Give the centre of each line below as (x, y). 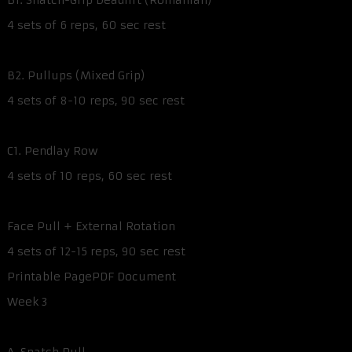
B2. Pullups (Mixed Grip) (76, 76)
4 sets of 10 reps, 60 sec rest (90, 176)
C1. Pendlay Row (53, 151)
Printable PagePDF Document (92, 277)
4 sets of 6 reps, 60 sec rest (86, 26)
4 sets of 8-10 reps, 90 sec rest (96, 101)
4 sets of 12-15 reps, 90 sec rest (96, 252)
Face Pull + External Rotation (91, 227)
